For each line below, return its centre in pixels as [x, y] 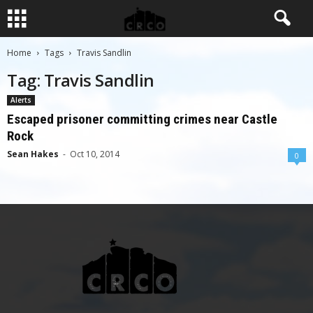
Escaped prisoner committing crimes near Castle [142, 119]
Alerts [21, 100]
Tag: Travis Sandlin [81, 80]
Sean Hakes [33, 154]
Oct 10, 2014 [95, 154]
